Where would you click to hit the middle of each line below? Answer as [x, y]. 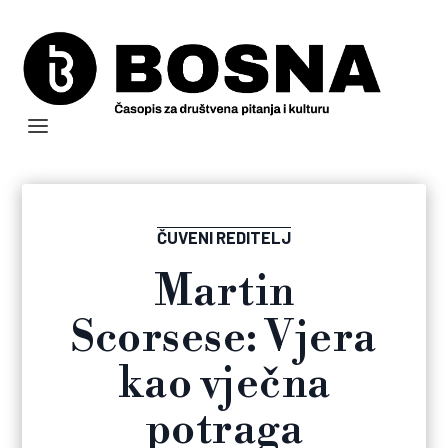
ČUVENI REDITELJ [224, 237]
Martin [224, 293]
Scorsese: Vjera [224, 339]
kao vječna [224, 385]
